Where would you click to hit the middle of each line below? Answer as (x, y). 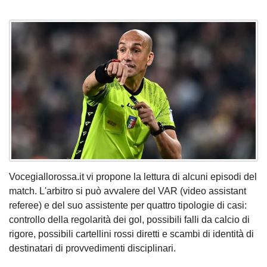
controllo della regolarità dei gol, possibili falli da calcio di (129, 220)
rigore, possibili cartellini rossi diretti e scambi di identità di (131, 234)
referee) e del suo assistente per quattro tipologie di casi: (128, 206)
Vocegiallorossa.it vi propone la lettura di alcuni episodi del (133, 177)
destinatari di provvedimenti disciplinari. (92, 249)
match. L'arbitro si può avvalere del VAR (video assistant (128, 191)
